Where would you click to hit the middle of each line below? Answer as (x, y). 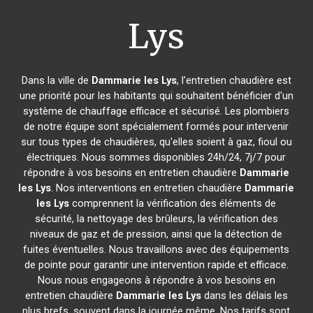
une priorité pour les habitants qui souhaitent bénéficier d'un (156, 96)
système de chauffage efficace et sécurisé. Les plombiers (156, 111)
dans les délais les (244, 296)
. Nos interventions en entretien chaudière (148, 188)
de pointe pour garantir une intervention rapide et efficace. (156, 265)
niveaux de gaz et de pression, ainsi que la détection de (156, 234)
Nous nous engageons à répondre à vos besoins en (156, 280)
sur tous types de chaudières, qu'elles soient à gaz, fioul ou (156, 142)
